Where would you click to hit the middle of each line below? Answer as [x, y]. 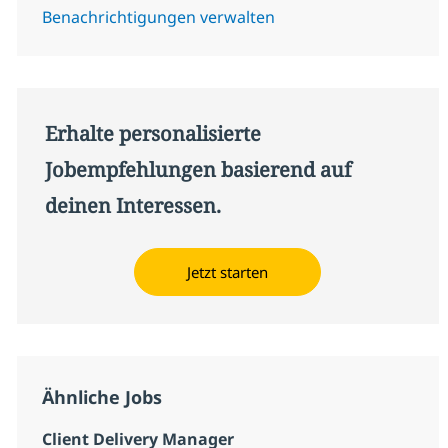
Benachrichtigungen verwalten [158, 16]
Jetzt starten [228, 271]
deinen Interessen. [132, 205]
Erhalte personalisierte [152, 133]
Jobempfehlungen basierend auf [197, 169]
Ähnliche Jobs [101, 396]
